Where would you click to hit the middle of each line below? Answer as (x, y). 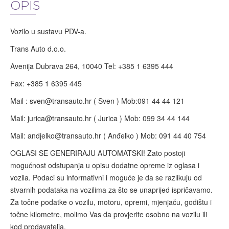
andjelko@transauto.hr (64, 135)
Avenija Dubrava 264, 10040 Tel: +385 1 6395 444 (92, 66)
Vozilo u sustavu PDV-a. (48, 31)
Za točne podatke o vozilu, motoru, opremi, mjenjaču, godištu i (111, 202)
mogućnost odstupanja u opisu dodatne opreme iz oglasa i (105, 165)
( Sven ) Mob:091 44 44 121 (138, 101)
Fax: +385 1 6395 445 (46, 83)
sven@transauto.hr (61, 101)
